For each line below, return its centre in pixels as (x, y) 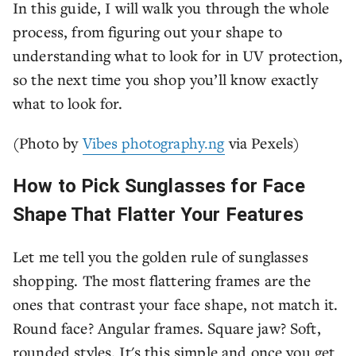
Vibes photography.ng (153, 143)
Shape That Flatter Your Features (158, 215)
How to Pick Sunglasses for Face (159, 186)
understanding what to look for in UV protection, (178, 55)
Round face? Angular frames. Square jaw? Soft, (167, 328)
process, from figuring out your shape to (148, 31)
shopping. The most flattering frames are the (162, 280)
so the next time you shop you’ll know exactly (165, 79)
